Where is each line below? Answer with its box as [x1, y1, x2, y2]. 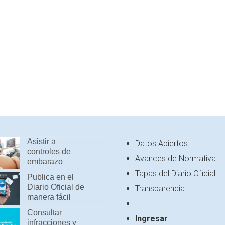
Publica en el [27, 172, 74, 181]
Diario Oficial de [27, 182, 84, 191]
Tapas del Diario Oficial [135, 168, 215, 178]
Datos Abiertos [135, 138, 188, 148]
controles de [27, 147, 71, 156]
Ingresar [135, 213, 168, 223]
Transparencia [135, 183, 185, 193]
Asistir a [27, 137, 56, 146]
